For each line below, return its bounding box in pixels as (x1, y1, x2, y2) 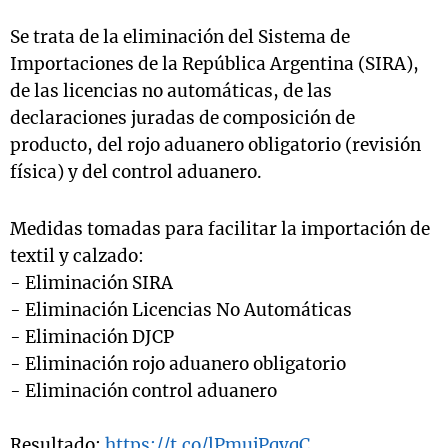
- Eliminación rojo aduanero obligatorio (10, 353, 346, 376)
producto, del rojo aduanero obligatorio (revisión (10, 134, 421, 157)
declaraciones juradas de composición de (10, 107, 355, 130)
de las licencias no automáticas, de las (10, 80, 332, 103)
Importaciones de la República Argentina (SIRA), (10, 53, 419, 76)
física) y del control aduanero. (10, 161, 262, 184)
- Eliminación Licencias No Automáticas (10, 299, 352, 322)
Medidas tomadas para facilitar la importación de (10, 218, 430, 241)
